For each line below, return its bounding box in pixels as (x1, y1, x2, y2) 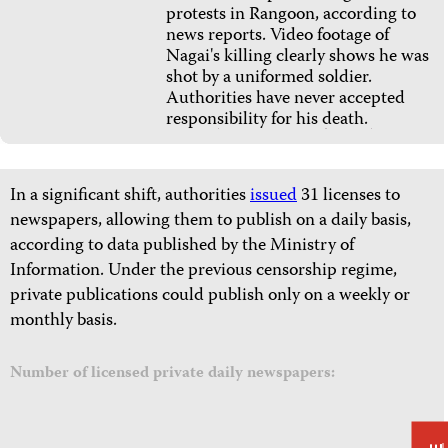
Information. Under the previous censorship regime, (10, 257, 397, 287)
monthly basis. (10, 307, 117, 337)
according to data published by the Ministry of (10, 232, 354, 262)
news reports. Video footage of (166, 22, 389, 52)
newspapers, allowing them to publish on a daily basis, (10, 207, 411, 237)
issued (250, 182, 297, 212)
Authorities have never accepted (166, 85, 405, 115)
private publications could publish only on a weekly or (10, 282, 410, 312)
